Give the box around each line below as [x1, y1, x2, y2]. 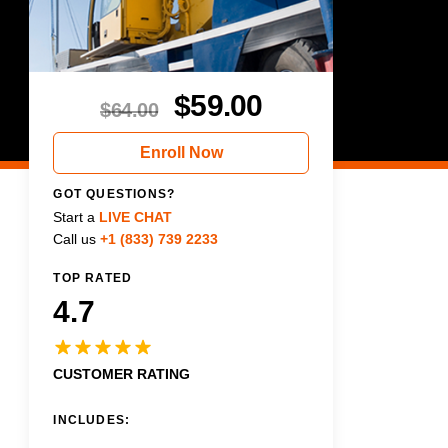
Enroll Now [139, 143, 223, 161]
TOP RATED [53, 270, 133, 285]
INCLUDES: [53, 412, 131, 427]
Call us [53, 230, 97, 247]
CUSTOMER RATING [53, 365, 191, 382]
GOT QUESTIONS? [53, 186, 176, 201]
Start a [53, 208, 96, 225]
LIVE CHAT [99, 208, 173, 225]
